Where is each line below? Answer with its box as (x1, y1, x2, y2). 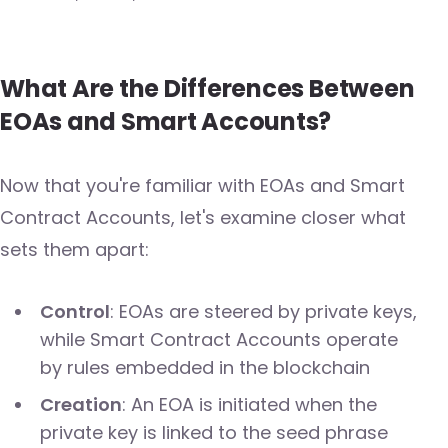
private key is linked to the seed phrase (39, 420, 388, 446)
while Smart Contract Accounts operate (39, 327, 398, 353)
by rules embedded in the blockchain (39, 355, 370, 381)
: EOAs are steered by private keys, (109, 299, 417, 325)
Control (39, 299, 110, 325)
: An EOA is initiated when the (121, 392, 377, 418)
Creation (39, 392, 122, 418)
